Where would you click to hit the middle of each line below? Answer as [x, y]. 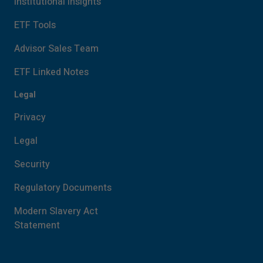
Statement [37, 225]
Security [32, 164]
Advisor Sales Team [56, 49]
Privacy [30, 117]
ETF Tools [35, 25]
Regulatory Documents [63, 188]
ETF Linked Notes [51, 72]
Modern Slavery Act [56, 211]
